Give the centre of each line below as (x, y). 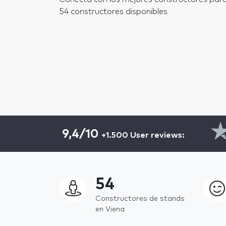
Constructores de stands (140, 199)
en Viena (110, 209)
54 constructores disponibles (113, 12)
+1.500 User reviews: (143, 135)
